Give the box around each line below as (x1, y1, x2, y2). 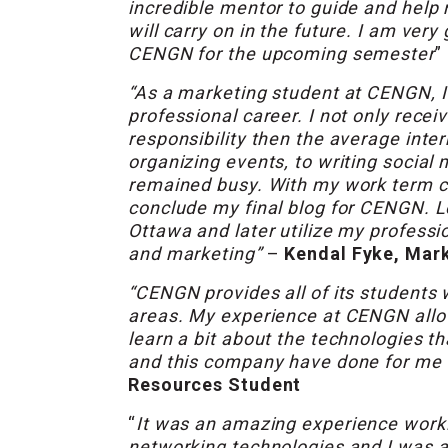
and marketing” (128, 243, 262, 265)
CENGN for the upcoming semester (128, 43, 435, 65)
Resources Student (128, 374, 302, 396)
